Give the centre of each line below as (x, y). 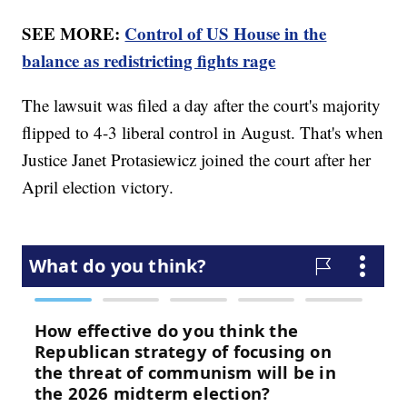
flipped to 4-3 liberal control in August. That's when (203, 133)
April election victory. (98, 187)
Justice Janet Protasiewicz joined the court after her (197, 160)
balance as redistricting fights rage (149, 61)
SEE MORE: (74, 34)
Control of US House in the (226, 34)
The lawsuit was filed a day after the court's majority (202, 105)
